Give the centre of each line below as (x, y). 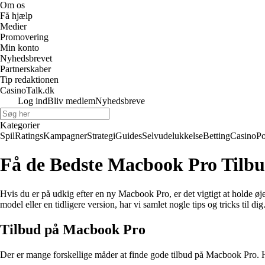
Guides (129, 136)
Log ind (33, 101)
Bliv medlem (71, 101)
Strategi (101, 136)
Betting (216, 136)
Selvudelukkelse (172, 136)
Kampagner (65, 136)
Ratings (29, 136)
